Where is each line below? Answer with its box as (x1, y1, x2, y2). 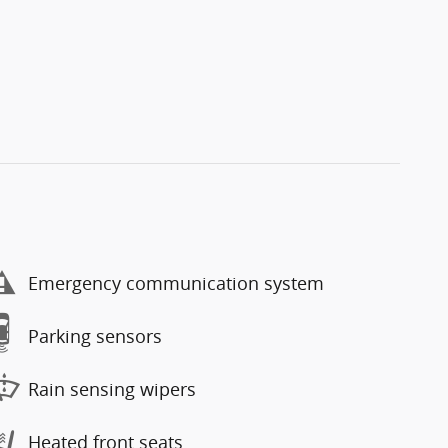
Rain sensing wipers (28, 377, 196, 401)
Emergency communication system (28, 271, 324, 295)
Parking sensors (28, 324, 162, 348)
